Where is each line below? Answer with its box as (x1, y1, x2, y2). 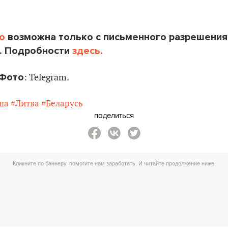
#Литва (10, 99, 39, 109)
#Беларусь (41, 99, 83, 109)
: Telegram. (23, 72, 69, 83)
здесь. (72, 45, 103, 57)
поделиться (94, 110, 134, 121)
